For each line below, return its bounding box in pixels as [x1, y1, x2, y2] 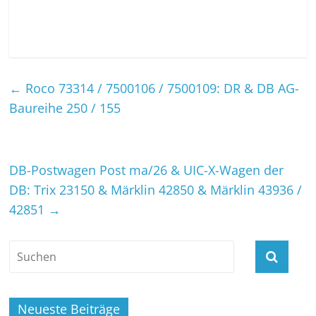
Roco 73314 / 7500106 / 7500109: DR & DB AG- [22, 79, 300, 97]
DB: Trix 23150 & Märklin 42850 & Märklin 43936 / [9, 181, 303, 198]
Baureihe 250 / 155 [9, 99, 121, 116]
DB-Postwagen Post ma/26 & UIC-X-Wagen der [9, 161, 284, 178]
